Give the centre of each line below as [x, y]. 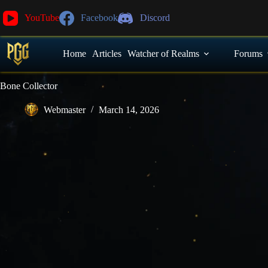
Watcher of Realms [163, 54]
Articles [107, 54]
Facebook [100, 18]
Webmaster [65, 110]
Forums [248, 54]
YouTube [42, 18]
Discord [155, 18]
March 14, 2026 [129, 110]
